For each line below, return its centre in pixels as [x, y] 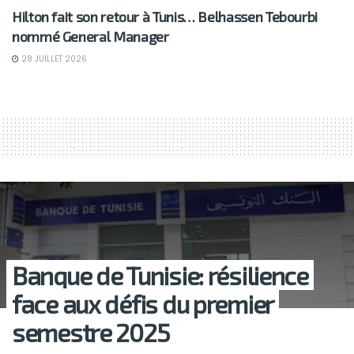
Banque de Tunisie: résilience [160, 275]
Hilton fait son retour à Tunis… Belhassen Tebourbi [165, 16]
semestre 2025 [91, 331]
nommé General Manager [90, 36]
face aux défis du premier [143, 303]
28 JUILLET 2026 [53, 58]
